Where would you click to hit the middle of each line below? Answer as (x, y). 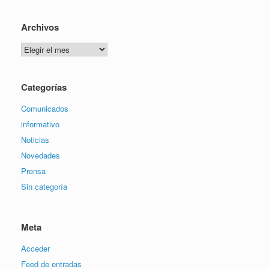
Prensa (33, 171)
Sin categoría (44, 186)
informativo (40, 124)
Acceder (35, 248)
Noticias (35, 139)
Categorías (44, 87)
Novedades (41, 155)
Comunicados (45, 108)
